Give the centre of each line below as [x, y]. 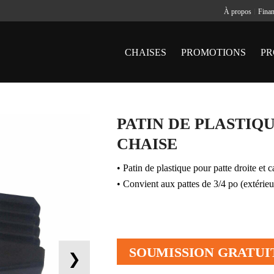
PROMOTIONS [213, 53]
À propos [238, 12]
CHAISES [146, 53]
